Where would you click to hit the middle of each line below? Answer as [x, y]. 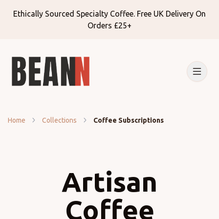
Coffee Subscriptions [130, 120]
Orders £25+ [109, 25]
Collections [59, 120]
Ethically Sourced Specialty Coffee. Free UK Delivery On [109, 14]
